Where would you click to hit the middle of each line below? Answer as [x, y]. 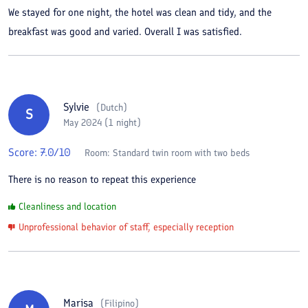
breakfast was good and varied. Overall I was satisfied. [125, 31]
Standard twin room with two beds [181, 153]
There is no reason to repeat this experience [102, 179]
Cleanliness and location [67, 206]
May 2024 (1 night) [102, 123]
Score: [24, 152]
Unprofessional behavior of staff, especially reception [126, 227]
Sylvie [76, 107]
